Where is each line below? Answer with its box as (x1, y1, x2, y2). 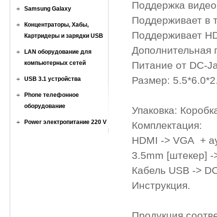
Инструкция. (132, 180, 190, 191)
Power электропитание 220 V (24, 119, 107, 125)
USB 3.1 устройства (24, 76, 81, 82)
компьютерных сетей (24, 60, 86, 66)
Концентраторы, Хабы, (24, 21, 89, 28)
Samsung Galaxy (24, 5, 71, 12)
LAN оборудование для (24, 48, 92, 55)
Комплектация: (132, 120, 208, 131)
